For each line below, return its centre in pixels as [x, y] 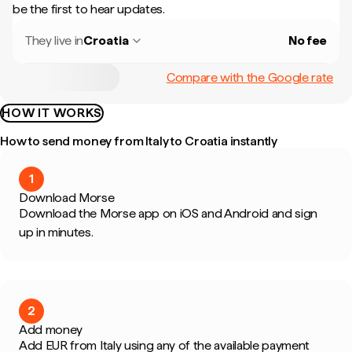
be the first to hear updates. [89, 9]
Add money [51, 330]
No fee [307, 40]
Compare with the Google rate [249, 77]
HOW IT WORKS [52, 113]
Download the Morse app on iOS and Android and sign [168, 213]
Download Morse [67, 198]
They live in [55, 40]
